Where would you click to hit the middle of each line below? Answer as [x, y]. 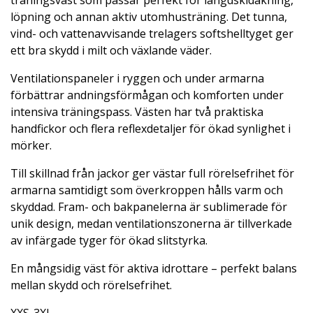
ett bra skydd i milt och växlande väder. [111, 50]
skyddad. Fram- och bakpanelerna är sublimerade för [149, 206]
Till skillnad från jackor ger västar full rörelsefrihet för [152, 173]
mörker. [31, 145]
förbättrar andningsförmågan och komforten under [147, 95]
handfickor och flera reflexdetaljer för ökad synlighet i [151, 128]
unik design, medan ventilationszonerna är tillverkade [151, 223]
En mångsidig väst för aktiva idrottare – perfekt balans [154, 268]
